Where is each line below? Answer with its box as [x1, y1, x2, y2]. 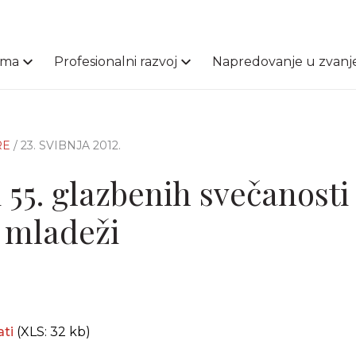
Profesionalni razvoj [54, 54, 177, 69]
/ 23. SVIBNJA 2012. [14, 138, 121, 153]
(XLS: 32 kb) [14, 324, 91, 339]
